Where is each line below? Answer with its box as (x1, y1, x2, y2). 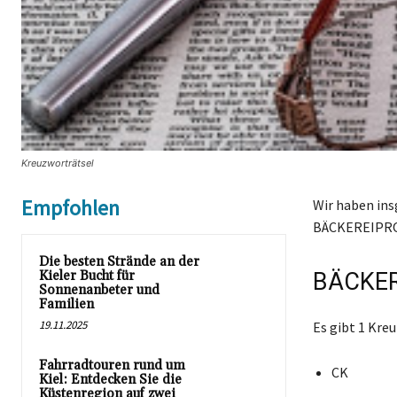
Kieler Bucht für (39, 268, 135, 285)
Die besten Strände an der (39, 253, 199, 271)
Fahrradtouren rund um (39, 357, 185, 375)
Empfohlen (21, 194, 120, 222)
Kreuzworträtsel (21, 157, 94, 170)
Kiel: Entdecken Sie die (39, 371, 182, 389)
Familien (39, 296, 94, 314)
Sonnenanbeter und (39, 282, 160, 300)
